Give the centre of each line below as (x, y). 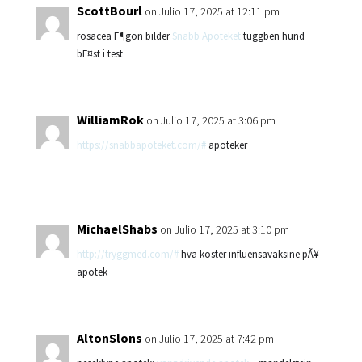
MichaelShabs (117, 229)
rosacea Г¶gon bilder (124, 36)
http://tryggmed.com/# (127, 254)
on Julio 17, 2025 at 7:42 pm (209, 339)
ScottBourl (109, 11)
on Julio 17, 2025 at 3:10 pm (224, 229)
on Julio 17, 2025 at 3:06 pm (210, 120)
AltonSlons (109, 338)
